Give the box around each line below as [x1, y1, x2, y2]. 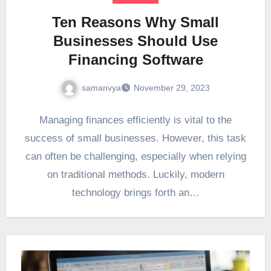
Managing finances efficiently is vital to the [39, 114, 232, 126]
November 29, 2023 [134, 83, 210, 93]
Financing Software [68, 51, 203, 68]
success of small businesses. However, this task [25, 132, 246, 145]
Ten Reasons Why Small [52, 13, 219, 30]
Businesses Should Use [53, 32, 218, 49]
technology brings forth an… [71, 187, 200, 199]
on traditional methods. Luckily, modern [47, 169, 224, 181]
